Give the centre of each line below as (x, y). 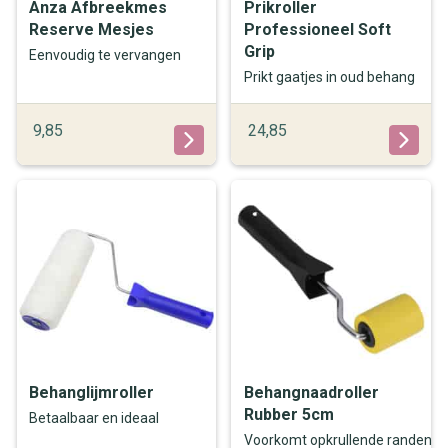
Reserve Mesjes (92, 30)
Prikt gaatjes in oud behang (329, 77)
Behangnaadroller (311, 392)
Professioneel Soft (317, 30)
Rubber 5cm (288, 414)
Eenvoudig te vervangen (105, 55)
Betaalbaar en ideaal (94, 418)
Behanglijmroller (92, 392)
